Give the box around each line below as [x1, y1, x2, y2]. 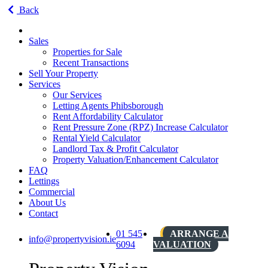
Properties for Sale [53, 47, 122, 57]
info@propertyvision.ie [29, 234, 116, 244]
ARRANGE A [169, 229, 229, 239]
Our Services [53, 90, 102, 100]
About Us [29, 197, 66, 208]
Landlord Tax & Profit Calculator [53, 144, 178, 154]
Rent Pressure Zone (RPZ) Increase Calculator [53, 122, 228, 132]
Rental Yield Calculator [53, 133, 141, 143]
